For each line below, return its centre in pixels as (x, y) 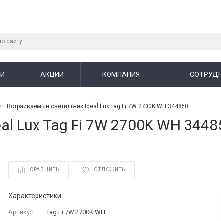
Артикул (21, 212)
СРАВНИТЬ (45, 170)
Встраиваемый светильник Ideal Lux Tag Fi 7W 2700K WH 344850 (98, 106)
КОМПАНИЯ (121, 74)
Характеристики (35, 196)
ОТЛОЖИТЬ (110, 170)
